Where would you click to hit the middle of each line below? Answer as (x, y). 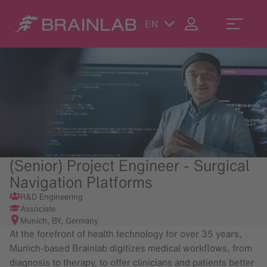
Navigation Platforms (81, 183)
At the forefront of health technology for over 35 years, (126, 234)
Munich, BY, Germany (59, 221)
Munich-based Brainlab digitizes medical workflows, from (131, 248)
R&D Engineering (51, 197)
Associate (38, 209)
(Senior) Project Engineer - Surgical (130, 166)
